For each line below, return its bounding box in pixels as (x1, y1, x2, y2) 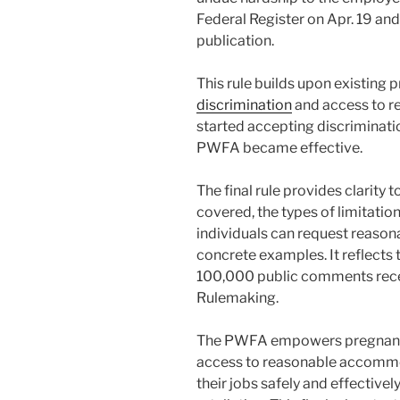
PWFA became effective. (196, 138, 362, 156)
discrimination (196, 96, 292, 113)
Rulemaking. (196, 288, 279, 306)
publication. (196, 31, 274, 49)
